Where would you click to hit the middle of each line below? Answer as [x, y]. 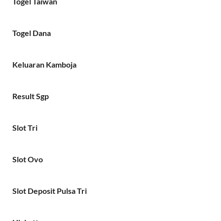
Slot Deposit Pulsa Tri [50, 190]
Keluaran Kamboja [44, 64]
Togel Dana [32, 33]
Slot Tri [25, 127]
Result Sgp [31, 96]
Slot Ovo [28, 159]
